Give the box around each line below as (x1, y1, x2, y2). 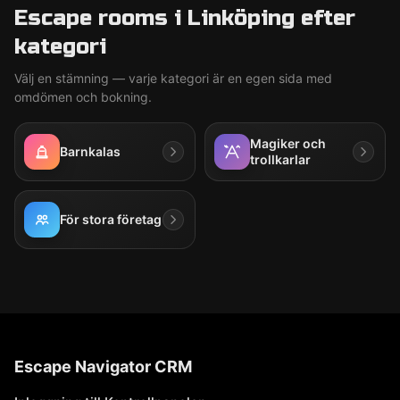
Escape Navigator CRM (14, 357, 192, 376)
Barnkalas (60, 144, 121, 159)
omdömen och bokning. (14, 89, 152, 104)
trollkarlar (250, 152, 311, 167)
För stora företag (60, 212, 162, 227)
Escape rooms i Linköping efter (14, 5, 355, 31)
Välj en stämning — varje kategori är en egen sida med (14, 71, 332, 86)
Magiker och (250, 136, 326, 151)
